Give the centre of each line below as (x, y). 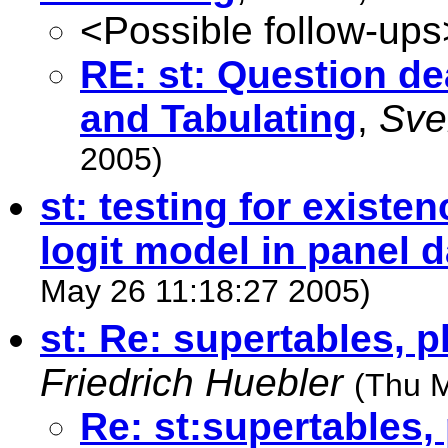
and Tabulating (218, 118)
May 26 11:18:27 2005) (205, 294)
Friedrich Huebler (191, 382)
